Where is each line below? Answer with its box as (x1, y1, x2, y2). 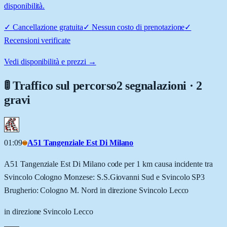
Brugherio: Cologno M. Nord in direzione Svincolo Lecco (4, 185, 189, 195)
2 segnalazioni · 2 (117, 79, 202, 92)
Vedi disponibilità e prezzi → (4, 57, 96, 66)
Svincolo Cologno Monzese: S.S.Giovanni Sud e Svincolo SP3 (4, 172, 205, 181)
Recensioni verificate (4, 35, 70, 45)
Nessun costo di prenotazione (91, 22, 185, 31)
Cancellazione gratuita (12, 22, 83, 31)
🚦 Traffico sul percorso (4, 79, 117, 92)
